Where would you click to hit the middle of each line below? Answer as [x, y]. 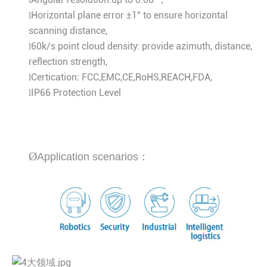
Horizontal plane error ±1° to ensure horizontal [129, 15]
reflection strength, [68, 62]
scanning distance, [68, 31]
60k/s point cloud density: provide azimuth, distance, [142, 46]
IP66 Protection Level [76, 93]
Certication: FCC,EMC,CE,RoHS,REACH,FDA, [122, 77]
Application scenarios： [93, 157]
